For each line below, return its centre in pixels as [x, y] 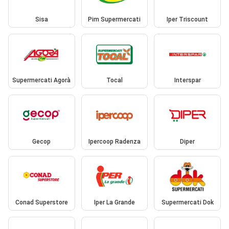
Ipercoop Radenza [114, 141]
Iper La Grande [114, 203]
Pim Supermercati [114, 19]
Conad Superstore [41, 203]
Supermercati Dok [187, 203]
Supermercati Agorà [42, 81]
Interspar [187, 81]
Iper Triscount [188, 19]
